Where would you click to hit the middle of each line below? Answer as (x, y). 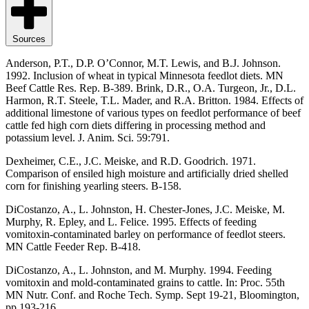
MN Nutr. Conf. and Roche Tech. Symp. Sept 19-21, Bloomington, (152, 295)
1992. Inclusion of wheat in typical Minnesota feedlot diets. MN (144, 76)
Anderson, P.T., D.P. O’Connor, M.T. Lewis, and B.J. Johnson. (143, 63)
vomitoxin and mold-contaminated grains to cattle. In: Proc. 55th (145, 283)
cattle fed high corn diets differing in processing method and (136, 126)
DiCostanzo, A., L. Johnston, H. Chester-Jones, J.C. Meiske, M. (145, 210)
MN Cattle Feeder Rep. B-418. (73, 247)
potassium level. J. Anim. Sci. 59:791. (88, 138)
